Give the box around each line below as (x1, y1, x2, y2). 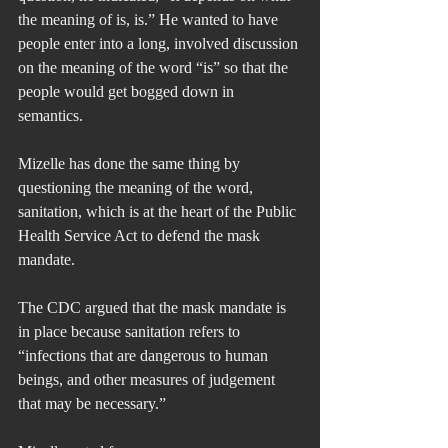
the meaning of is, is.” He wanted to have (18, 10, 282, 28)
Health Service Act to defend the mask (18, 226, 264, 244)
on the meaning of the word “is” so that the (18, 58, 292, 76)
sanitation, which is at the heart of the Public (18, 202, 300, 220)
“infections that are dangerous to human (18, 346, 272, 364)
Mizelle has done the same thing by (18, 154, 244, 172)
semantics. (18, 106, 83, 124)
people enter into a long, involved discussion (18, 34, 302, 52)
